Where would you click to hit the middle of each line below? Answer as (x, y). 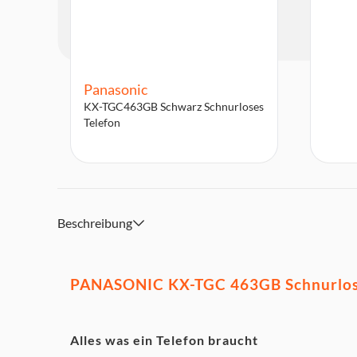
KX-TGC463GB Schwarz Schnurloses (174, 106)
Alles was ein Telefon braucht (164, 340)
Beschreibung (95, 223)
